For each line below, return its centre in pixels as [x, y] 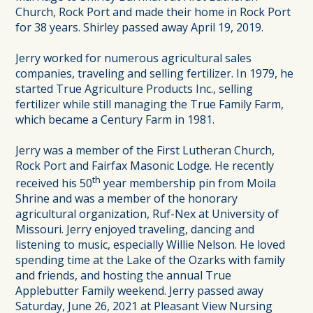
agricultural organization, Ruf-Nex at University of [147, 214]
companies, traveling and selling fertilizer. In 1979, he [155, 73]
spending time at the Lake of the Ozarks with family [151, 260]
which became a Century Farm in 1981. [115, 119]
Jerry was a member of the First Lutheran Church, [145, 150]
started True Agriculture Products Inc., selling [134, 88]
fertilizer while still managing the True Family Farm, [150, 104]
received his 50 [54, 183]
